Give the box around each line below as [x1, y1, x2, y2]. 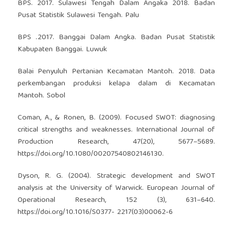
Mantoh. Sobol [17, 89, 65, 102]
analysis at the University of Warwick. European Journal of [17, 181, 215, 195]
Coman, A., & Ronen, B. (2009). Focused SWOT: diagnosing [17, 111, 215, 125]
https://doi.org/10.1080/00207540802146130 [17, 147, 162, 161]
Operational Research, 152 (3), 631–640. [17, 193, 215, 207]
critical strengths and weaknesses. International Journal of [17, 123, 215, 137]
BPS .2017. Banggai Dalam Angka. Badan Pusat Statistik [17, 31, 215, 44]
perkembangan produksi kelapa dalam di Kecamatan [17, 77, 215, 90]
